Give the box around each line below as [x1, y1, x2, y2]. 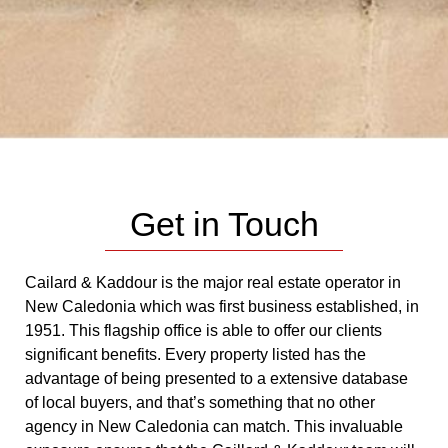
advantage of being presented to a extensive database [25, 369, 408, 387]
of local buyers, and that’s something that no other [25, 393, 375, 411]
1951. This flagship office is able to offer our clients [25, 321, 382, 339]
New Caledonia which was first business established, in [25, 297, 419, 315]
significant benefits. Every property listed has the [25, 345, 366, 363]
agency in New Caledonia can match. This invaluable [25, 417, 403, 435]
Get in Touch [129, 204, 319, 243]
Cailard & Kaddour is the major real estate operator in [25, 273, 401, 291]
